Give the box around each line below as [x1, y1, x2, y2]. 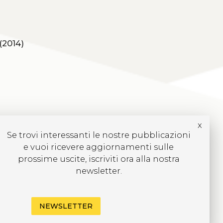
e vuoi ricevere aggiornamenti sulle [23, 141, 174, 152]
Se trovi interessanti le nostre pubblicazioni [6, 129, 191, 140]
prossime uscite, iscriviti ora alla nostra [17, 153, 180, 164]
